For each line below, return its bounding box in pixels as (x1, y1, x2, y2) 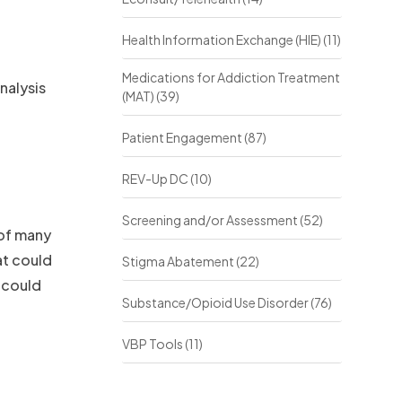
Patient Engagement (121, 129, 242, 145)
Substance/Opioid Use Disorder (121, 294, 309, 310)
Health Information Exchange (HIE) (121, 31, 321, 48)
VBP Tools (121, 336, 183, 352)
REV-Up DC (121, 170, 188, 187)
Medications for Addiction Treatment (121, 69, 340, 85)
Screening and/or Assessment (121, 212, 298, 228)
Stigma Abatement (121, 253, 234, 269)
